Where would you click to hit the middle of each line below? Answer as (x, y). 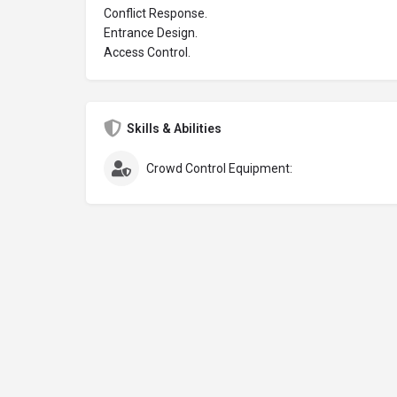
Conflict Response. (156, 13)
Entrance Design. (151, 33)
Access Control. (147, 52)
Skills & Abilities (174, 128)
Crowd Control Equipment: (219, 168)
